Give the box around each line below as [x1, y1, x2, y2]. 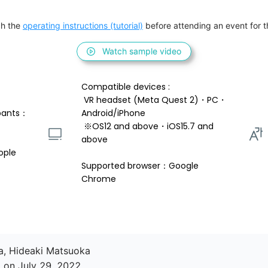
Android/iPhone [81, 107, 148, 120]
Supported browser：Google [81, 160, 201, 172]
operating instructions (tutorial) [23, 20, 143, 31]
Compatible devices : [81, 81, 172, 93]
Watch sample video [102, 46, 181, 57]
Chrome [81, 173, 116, 185]
